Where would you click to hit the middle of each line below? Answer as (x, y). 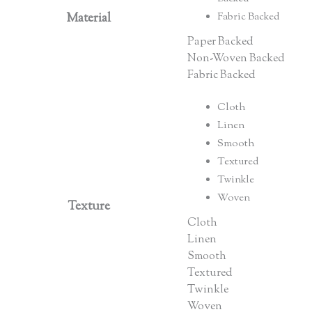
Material (88, 18)
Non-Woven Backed (236, 58)
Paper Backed (220, 42)
